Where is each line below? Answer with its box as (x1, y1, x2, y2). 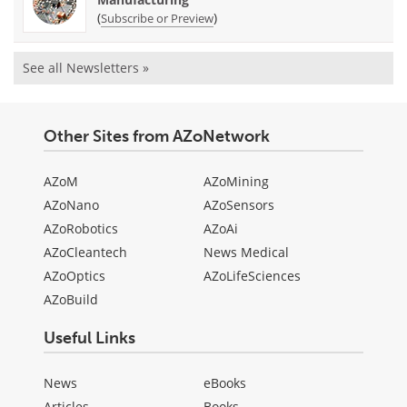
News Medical (203, 243, 289, 262)
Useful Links (44, 328, 135, 349)
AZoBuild (44, 291, 98, 309)
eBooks (203, 374, 246, 392)
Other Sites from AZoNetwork (44, 126, 270, 147)
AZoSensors (203, 196, 274, 214)
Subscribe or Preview (101, 10, 213, 27)
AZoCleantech (44, 243, 127, 262)
